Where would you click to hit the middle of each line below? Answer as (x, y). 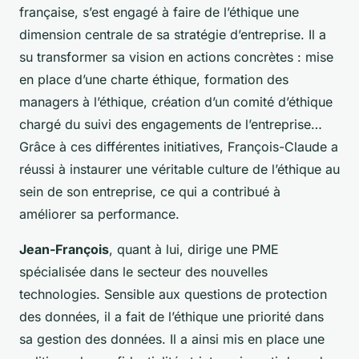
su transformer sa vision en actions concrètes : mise (176, 56)
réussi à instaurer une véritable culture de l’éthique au (179, 169)
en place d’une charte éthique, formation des (154, 79)
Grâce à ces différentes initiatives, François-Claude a (179, 146)
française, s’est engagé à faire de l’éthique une (159, 12)
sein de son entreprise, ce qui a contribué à (150, 191)
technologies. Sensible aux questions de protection (173, 294)
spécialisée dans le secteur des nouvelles (143, 271)
